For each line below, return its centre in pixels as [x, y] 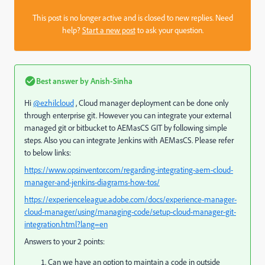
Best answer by [62, 81]
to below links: [48, 153]
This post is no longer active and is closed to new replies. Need [132, 18]
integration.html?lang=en [66, 224]
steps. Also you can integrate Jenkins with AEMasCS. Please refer [129, 140]
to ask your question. [169, 30]
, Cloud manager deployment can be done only [151, 103]
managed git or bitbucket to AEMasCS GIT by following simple [126, 128]
